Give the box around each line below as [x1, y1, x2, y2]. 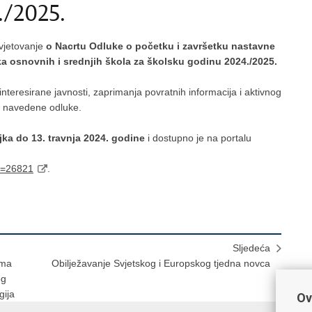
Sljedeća [233, 242, 270, 253]
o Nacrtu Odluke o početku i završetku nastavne [43, 40, 275, 52]
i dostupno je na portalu [145, 132, 251, 143]
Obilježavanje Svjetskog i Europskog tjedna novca [52, 258, 270, 269]
